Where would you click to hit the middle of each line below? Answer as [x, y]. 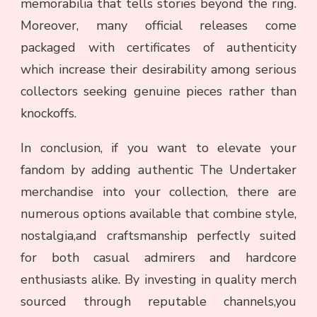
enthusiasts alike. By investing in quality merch [158, 279]
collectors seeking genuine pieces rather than [158, 91]
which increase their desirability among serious [158, 69]
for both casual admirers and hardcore [158, 257]
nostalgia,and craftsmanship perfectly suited [158, 235]
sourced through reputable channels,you [158, 301]
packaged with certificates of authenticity [158, 47]
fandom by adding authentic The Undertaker [158, 169]
